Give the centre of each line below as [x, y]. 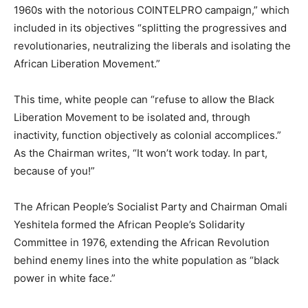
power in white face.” [65, 278]
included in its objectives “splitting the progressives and [150, 28]
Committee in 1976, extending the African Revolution [142, 243]
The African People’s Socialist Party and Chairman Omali [151, 207]
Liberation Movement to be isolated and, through [132, 118]
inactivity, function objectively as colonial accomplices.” [147, 135]
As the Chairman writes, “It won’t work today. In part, [141, 153]
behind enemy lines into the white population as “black [146, 261]
